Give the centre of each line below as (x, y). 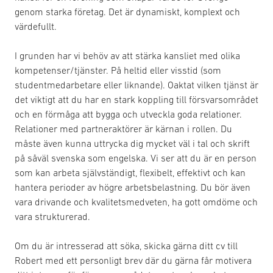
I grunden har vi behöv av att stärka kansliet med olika (127, 55)
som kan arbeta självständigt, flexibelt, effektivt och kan (130, 172)
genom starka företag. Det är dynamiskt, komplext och (127, 12)
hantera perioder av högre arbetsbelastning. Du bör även (133, 187)
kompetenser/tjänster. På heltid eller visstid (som (118, 70)
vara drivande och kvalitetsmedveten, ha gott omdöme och (136, 202)
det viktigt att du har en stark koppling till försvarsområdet (136, 99)
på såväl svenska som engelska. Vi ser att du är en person (136, 158)
